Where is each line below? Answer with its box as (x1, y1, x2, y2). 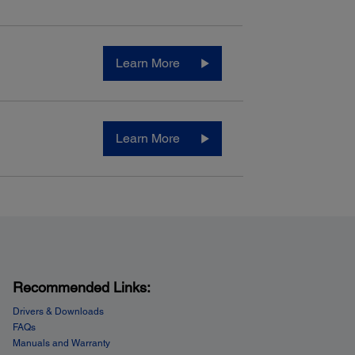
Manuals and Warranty (12, 338, 110, 349)
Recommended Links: (12, 279, 151, 296)
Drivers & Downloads (12, 306, 104, 318)
